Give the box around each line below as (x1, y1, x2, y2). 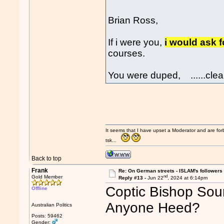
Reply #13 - (118, 175, 147, 181)
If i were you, (108, 36, 165, 47)
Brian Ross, (108, 14, 158, 25)
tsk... (105, 137, 121, 143)
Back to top (31, 155, 62, 162)
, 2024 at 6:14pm (167, 175, 207, 181)
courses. (108, 47, 145, 58)
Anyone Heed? (105, 200, 200, 216)
